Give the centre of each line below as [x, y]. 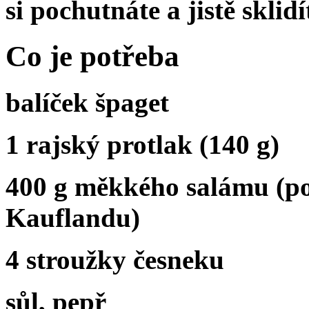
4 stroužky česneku [115, 259]
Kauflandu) [73, 217]
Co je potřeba [92, 56]
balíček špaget [87, 102]
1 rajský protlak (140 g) [142, 144]
